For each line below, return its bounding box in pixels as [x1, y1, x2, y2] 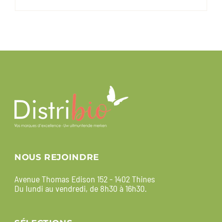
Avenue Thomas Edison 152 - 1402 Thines [14, 173, 155, 185]
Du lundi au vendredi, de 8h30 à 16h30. [14, 183, 147, 194]
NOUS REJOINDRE [14, 152, 99, 163]
